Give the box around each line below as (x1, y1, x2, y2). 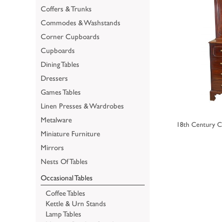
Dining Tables (41, 59, 79, 68)
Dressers (41, 73, 68, 82)
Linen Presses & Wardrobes (41, 101, 124, 110)
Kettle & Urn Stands (46, 199, 106, 208)
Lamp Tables (46, 209, 81, 218)
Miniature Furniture (41, 129, 100, 138)
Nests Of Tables (41, 157, 88, 166)
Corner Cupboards (41, 32, 100, 41)
